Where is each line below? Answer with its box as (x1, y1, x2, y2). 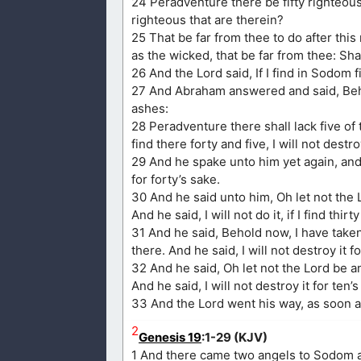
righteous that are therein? (131, 12, 284, 28)
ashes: (131, 101, 168, 117)
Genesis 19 (139, 330, 201, 346)
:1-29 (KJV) (201, 330, 268, 346)
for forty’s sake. (131, 172, 220, 188)
